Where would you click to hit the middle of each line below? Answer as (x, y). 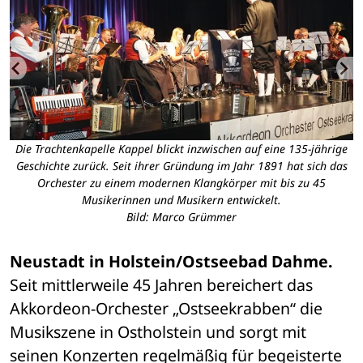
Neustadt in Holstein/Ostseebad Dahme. (171, 262)
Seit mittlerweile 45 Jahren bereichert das (161, 285)
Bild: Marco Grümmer (181, 217)
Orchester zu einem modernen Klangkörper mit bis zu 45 (181, 183)
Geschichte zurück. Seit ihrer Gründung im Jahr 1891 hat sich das (181, 166)
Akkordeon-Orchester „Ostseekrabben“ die (166, 309)
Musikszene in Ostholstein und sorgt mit (158, 332)
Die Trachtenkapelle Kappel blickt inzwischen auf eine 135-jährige (181, 149)
